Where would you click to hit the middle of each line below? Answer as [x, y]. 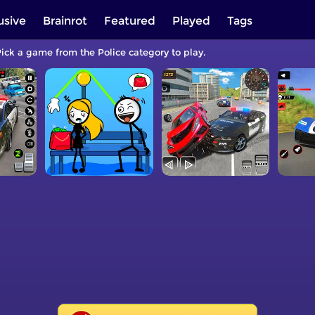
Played [191, 21]
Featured [130, 21]
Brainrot [65, 21]
